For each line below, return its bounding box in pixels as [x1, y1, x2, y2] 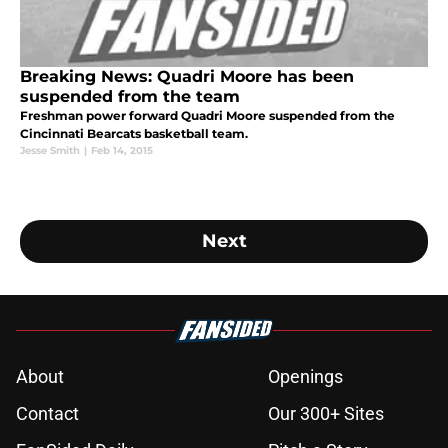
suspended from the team [20, 86, 240, 106]
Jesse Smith [20, 143, 80, 157]
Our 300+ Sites [268, 402, 384, 424]
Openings [268, 365, 343, 387]
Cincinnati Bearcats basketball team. [20, 125, 248, 141]
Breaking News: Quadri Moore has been [20, 66, 354, 86]
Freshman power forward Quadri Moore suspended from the [20, 107, 395, 123]
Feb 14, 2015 [91, 143, 153, 157]
